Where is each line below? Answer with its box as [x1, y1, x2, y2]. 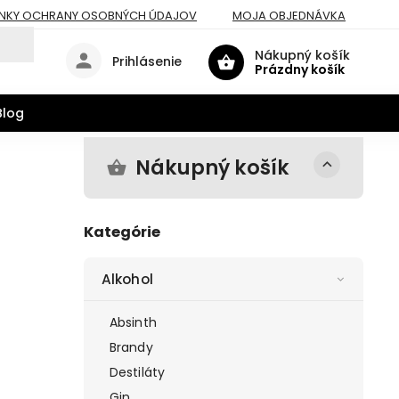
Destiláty [110, 363, 165, 382]
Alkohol [102, 270, 153, 289]
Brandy [110, 338, 153, 357]
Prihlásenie [111, 53, 182, 70]
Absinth [110, 313, 157, 332]
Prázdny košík [255, 60, 345, 78]
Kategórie [84, 222, 160, 242]
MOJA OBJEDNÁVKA [232, 6, 346, 24]
